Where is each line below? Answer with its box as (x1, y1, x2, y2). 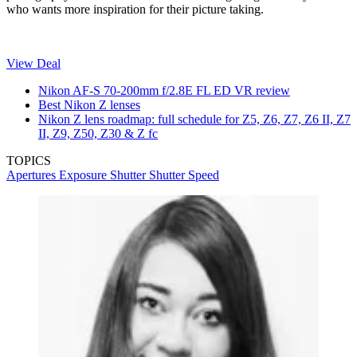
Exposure (59, 167, 110, 182)
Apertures (6, 167, 59, 182)
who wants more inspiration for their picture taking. (6, 2, 267, 16)
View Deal (6, 56, 61, 70)
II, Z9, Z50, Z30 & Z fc (38, 126, 158, 140)
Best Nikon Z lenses (38, 97, 140, 112)
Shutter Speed (149, 167, 219, 182)
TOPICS (6, 153, 51, 167)
